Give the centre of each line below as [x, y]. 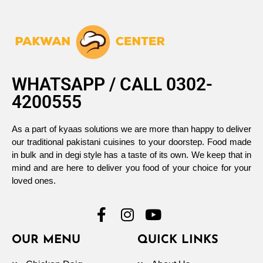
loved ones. [34, 181]
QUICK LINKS [178, 240]
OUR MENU [46, 240]
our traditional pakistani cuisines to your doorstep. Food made [131, 142]
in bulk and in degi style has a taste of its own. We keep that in [131, 155]
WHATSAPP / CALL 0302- [112, 85]
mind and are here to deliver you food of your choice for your [131, 168]
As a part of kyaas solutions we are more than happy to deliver [131, 129]
